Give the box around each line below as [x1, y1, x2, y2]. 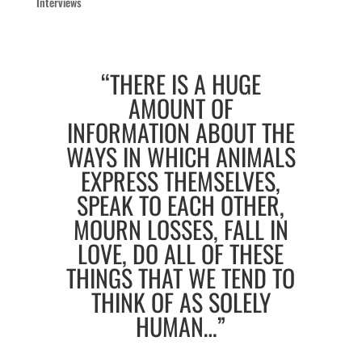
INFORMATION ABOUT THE [66, 113, 295, 150]
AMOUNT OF [128, 89, 234, 126]
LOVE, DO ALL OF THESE [78, 234, 284, 271]
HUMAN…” [136, 307, 226, 344]
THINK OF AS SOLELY [90, 283, 271, 320]
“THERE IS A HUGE [100, 65, 261, 102]
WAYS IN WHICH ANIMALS [65, 137, 296, 175]
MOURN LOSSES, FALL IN [73, 210, 288, 247]
